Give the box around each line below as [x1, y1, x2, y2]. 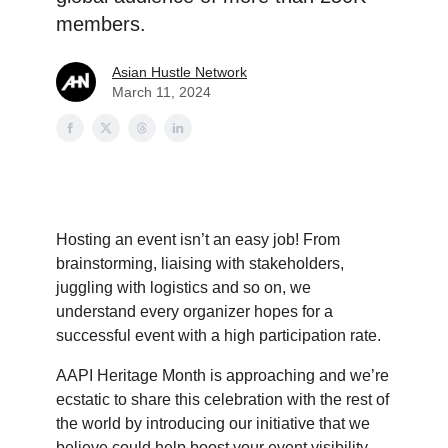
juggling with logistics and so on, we [56, 279, 311, 296]
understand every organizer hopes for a [56, 303, 333, 320]
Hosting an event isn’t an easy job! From [56, 231, 340, 248]
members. [56, 13, 146, 35]
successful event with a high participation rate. [56, 327, 381, 344]
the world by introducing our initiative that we [56, 415, 370, 432]
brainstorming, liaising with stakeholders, [56, 255, 344, 272]
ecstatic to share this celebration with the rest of [56, 391, 389, 408]
